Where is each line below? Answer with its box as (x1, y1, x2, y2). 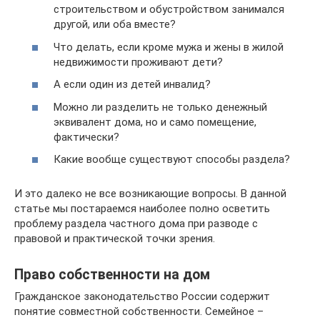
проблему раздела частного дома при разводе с (14, 217, 258, 230)
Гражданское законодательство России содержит (14, 290, 270, 303)
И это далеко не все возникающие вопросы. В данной (14, 187, 286, 200)
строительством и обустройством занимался (54, 3, 284, 16)
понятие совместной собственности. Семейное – (14, 305, 264, 318)
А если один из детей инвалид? (54, 78, 211, 91)
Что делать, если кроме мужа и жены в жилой (54, 40, 284, 54)
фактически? (54, 130, 119, 144)
